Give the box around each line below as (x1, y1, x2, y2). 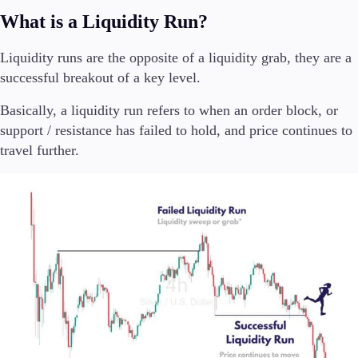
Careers (14, 121, 50, 135)
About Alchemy (14, 51, 88, 65)
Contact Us (14, 104, 66, 117)
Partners (14, 161, 58, 178)
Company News (14, 69, 90, 82)
